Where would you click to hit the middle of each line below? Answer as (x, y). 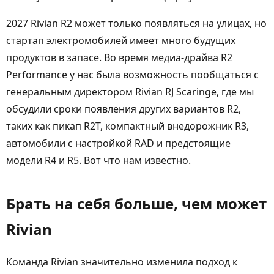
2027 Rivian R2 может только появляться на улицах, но (136, 23)
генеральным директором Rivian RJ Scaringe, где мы (130, 92)
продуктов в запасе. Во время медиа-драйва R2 (119, 57)
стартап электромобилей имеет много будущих (121, 40)
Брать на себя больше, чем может (136, 203)
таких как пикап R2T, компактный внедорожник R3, (128, 126)
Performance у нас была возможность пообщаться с (132, 75)
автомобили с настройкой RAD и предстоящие (118, 143)
